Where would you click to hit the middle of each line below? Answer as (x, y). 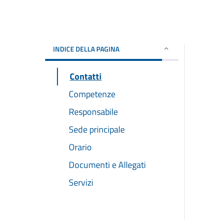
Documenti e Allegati (107, 165)
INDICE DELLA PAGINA (86, 49)
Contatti (86, 76)
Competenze (92, 94)
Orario (80, 147)
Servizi (81, 182)
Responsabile (93, 111)
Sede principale (97, 129)
